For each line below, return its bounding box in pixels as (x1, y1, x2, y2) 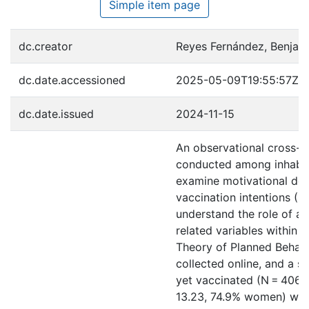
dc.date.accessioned (19, 72, 126, 87)
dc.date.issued (19, 106, 94, 121)
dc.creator (19, 39, 72, 53)
